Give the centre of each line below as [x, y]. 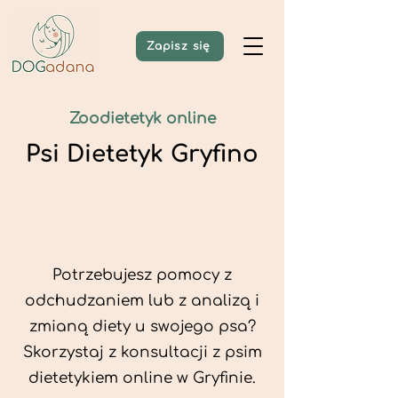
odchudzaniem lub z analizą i [142, 301]
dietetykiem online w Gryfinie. [142, 378]
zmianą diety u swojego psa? [142, 326]
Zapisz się [178, 46]
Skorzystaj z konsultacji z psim [142, 352]
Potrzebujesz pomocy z [142, 275]
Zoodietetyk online [142, 119]
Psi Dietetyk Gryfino [142, 154]
